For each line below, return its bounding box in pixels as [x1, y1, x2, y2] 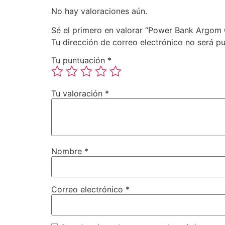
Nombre [51, 146, 84, 157]
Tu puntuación [51, 55, 107, 66]
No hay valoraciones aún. [51, 6, 147, 17]
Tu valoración [51, 88, 105, 99]
